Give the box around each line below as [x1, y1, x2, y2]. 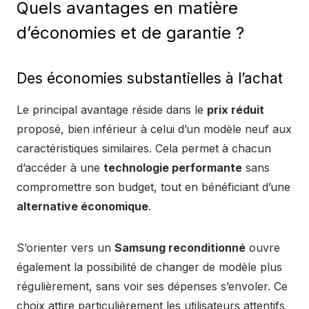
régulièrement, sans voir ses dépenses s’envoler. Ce [17, 279, 288, 293]
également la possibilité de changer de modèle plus [17, 260, 282, 274]
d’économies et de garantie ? [17, 23, 244, 43]
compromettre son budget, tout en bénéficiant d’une [17, 180, 290, 194]
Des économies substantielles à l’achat [17, 70, 283, 87]
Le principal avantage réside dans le [17, 103, 207, 117]
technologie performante [103, 161, 242, 175]
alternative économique [17, 199, 148, 213]
